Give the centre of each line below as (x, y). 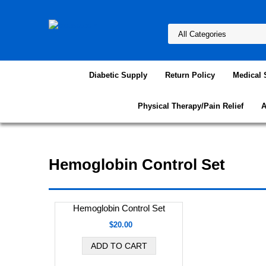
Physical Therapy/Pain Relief (191, 106)
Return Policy (190, 75)
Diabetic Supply (118, 75)
